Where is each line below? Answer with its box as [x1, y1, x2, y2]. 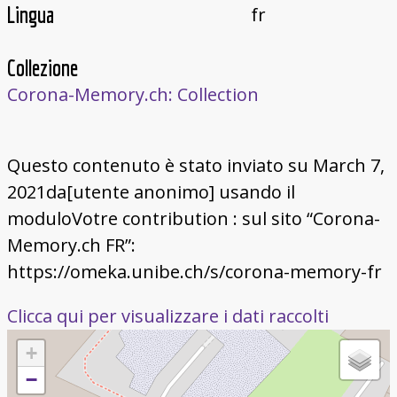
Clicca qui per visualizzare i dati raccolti [6, 304, 329, 329]
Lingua [6, 2, 54, 28]
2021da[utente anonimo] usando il [6, 180, 295, 205]
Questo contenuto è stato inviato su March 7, [6, 153, 385, 178]
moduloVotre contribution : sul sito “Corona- [6, 206, 380, 231]
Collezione [6, 55, 78, 82]
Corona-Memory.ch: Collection [6, 82, 259, 107]
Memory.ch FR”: [6, 233, 136, 258]
